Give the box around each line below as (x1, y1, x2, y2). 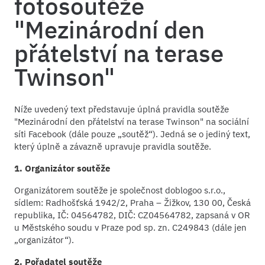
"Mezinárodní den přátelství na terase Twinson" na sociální (14, 115, 249, 127)
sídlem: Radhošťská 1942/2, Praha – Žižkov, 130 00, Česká (14, 196, 251, 208)
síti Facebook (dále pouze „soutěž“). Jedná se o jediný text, (14, 128, 250, 140)
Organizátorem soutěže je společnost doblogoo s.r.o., (14, 184, 225, 196)
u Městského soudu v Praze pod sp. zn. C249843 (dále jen (14, 221, 247, 233)
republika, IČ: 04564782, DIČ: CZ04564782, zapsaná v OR (14, 209, 250, 221)
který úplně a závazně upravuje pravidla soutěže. (14, 140, 211, 152)
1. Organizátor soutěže (14, 162, 110, 174)
